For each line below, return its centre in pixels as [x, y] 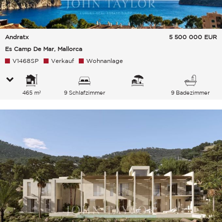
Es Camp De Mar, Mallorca [44, 49]
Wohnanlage [105, 61]
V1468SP [26, 61]
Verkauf [62, 61]
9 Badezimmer [191, 93]
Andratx [17, 37]
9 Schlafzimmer [84, 93]
